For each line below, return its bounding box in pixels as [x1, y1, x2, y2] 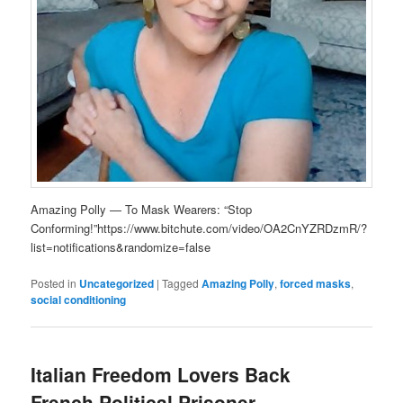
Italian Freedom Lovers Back [31, 360, 291, 388]
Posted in [31, 275, 77, 291]
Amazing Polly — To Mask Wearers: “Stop [31, 201, 253, 219]
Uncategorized [79, 275, 155, 292]
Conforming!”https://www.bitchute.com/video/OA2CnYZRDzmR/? [31, 219, 368, 237]
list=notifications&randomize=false [31, 238, 211, 256]
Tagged [162, 275, 200, 291]
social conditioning [31, 291, 127, 309]
